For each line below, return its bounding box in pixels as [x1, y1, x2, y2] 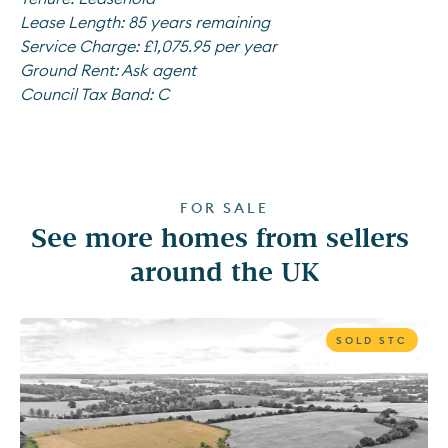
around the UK [129, 255, 319, 286]
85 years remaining [128, 12, 270, 32]
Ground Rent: [20, 60, 118, 80]
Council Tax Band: [20, 84, 157, 104]
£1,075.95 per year [143, 36, 277, 56]
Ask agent [121, 60, 196, 80]
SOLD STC [336, 334, 408, 347]
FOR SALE [179, 199, 269, 217]
